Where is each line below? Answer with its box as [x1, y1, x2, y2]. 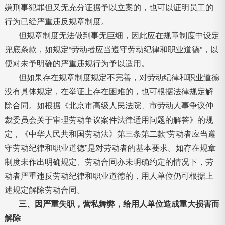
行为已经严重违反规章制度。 [4, 15, 109, 27]
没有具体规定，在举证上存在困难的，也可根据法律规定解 [4, 85, 213, 97]
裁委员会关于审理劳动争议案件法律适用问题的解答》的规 [4, 114, 213, 125]
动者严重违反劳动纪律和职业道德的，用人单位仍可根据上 [4, 170, 213, 181]
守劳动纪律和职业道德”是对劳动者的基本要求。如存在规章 [4, 142, 216, 153]
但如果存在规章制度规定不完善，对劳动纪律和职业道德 [18, 71, 219, 83]
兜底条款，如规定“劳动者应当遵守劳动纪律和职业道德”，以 [4, 43, 218, 55]
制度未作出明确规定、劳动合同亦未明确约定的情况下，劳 [4, 156, 213, 167]
